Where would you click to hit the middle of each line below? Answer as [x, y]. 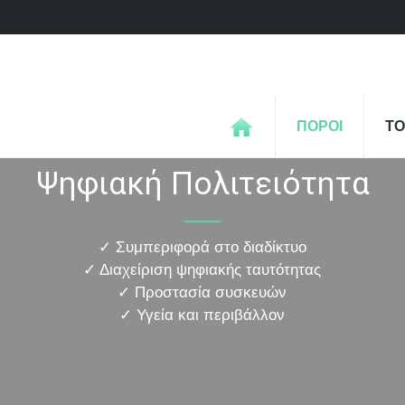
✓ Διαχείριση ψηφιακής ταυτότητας [202, 270]
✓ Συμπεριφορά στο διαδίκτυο [202, 247]
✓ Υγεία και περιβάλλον [202, 315]
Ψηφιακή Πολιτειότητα [202, 184]
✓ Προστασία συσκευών [202, 292]
